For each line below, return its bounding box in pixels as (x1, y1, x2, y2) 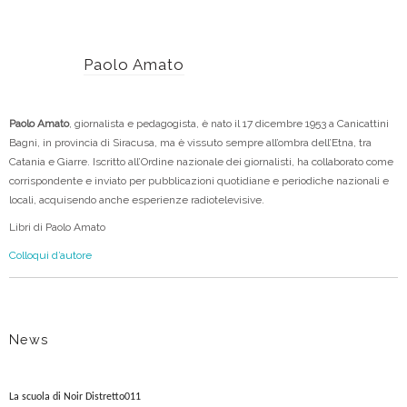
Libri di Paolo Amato (9, 221, 105, 234)
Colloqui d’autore (9, 248, 92, 262)
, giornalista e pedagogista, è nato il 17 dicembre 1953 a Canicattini (69, 116, 389, 130)
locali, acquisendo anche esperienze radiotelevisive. (9, 193, 264, 206)
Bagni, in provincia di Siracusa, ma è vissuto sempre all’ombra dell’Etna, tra (9, 135, 372, 149)
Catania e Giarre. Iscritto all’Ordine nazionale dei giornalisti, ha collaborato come (9, 154, 393, 168)
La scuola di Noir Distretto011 (9, 391, 141, 402)
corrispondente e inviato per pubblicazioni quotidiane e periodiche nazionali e (9, 174, 389, 187)
